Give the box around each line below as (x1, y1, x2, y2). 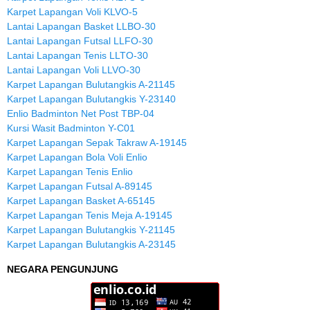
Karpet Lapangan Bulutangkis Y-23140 (7, 93, 176, 104)
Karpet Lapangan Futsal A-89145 (7, 180, 152, 192)
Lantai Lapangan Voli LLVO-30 (7, 64, 140, 75)
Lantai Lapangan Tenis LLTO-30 (7, 49, 148, 61)
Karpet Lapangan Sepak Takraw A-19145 (7, 136, 187, 148)
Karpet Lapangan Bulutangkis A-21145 (7, 78, 175, 90)
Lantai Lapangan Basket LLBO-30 (7, 20, 156, 32)
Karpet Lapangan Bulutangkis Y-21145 (7, 224, 175, 235)
